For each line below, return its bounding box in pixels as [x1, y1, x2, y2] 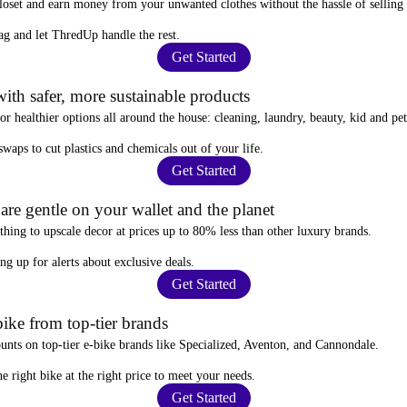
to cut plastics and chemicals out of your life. [28, 141, 263, 155]
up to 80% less [163, 223, 238, 238]
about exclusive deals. [79, 254, 194, 269]
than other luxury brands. [238, 223, 372, 238]
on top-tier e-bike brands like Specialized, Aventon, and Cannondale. [22, 337, 379, 352]
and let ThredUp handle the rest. [10, 27, 180, 42]
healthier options [15, 110, 100, 124]
